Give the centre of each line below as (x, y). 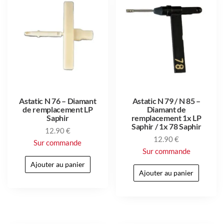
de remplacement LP (58, 109)
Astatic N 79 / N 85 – (166, 100)
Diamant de (166, 109)
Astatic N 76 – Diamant (58, 100)
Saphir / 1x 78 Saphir (166, 126)
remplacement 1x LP (166, 117)
